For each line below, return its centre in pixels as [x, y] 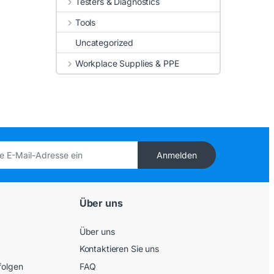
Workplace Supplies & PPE [127, 64]
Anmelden [177, 155]
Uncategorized [105, 43]
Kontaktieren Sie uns [119, 249]
